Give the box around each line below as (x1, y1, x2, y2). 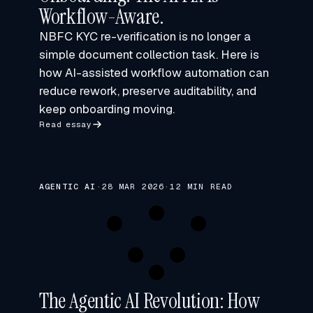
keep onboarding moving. (39, 101, 175, 117)
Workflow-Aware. (39, 3, 164, 30)
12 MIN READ (170, 181, 233, 191)
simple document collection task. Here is (39, 47, 259, 62)
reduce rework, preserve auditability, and (39, 83, 256, 99)
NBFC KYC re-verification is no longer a (39, 29, 251, 44)
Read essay (39, 119, 92, 129)
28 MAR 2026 (101, 181, 165, 191)
